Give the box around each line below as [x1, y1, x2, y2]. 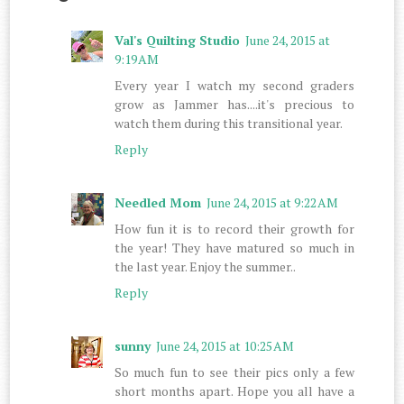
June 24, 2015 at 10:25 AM [156, 336, 295, 354]
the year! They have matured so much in [115, 238, 354, 256]
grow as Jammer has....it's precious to [115, 95, 354, 113]
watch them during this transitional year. [115, 114, 344, 132]
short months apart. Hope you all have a [115, 381, 354, 399]
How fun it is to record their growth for [115, 219, 354, 237]
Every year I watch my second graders [115, 76, 354, 94]
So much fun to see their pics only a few [115, 363, 354, 381]
